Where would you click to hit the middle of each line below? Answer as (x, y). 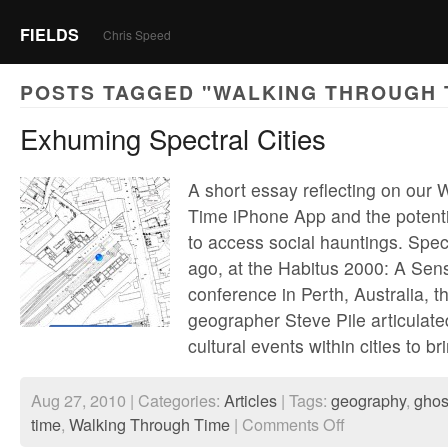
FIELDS (49, 34)
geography (368, 400)
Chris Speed (137, 34)
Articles (250, 400)
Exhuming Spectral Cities (173, 138)
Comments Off (293, 424)
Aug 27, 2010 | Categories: (127, 400)
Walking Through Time (149, 424)
